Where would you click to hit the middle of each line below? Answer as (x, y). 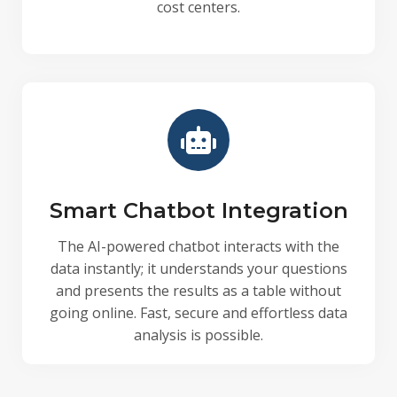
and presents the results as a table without (198, 291)
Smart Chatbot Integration (198, 210)
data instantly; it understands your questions (198, 269)
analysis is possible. (198, 335)
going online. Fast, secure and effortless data (198, 313)
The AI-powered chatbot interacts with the (198, 246)
